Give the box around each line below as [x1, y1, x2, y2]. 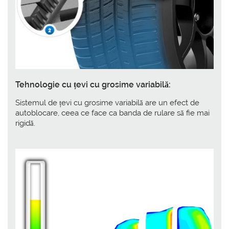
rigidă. [15, 118, 35, 128]
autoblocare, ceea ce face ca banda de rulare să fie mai [15, 108, 210, 118]
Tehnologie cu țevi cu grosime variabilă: [15, 79, 171, 89]
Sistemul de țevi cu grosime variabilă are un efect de [15, 98, 199, 107]
